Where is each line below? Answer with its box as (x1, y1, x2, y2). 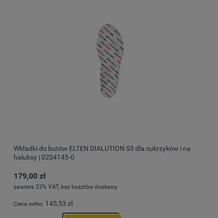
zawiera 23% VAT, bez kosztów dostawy (14, 183, 117, 190)
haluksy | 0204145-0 (14, 153, 74, 162)
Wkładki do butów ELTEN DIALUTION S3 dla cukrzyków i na (14, 145, 191, 153)
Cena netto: (14, 200, 45, 207)
